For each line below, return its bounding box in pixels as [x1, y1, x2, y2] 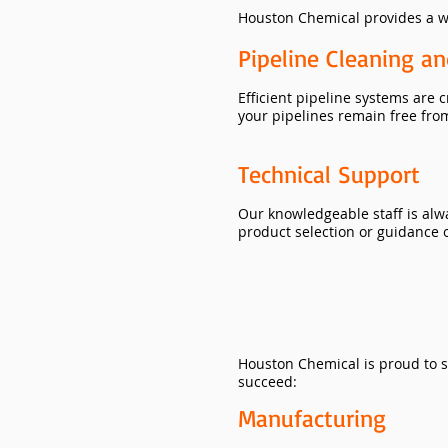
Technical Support [238, 159, 420, 189]
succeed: [238, 372, 297, 391]
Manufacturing [238, 403, 386, 433]
